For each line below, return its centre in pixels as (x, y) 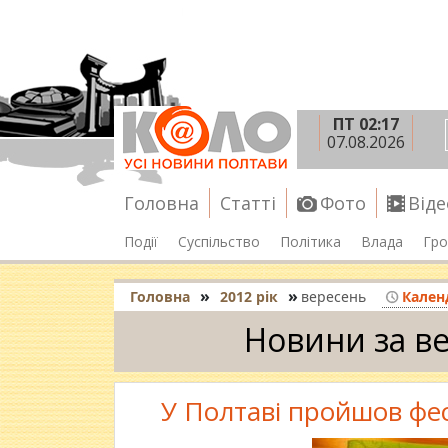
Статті (248, 203)
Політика (310, 241)
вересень (333, 296)
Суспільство (219, 241)
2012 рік (249, 296)
